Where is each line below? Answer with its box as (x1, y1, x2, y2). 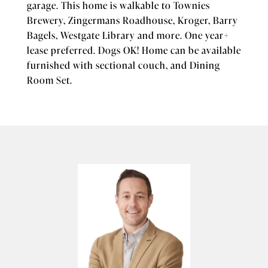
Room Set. (27, 72, 72, 87)
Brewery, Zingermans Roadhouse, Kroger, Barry (27, 13, 238, 27)
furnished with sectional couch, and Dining (27, 57, 220, 72)
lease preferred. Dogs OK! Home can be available (27, 42, 241, 57)
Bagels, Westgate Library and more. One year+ (27, 28, 229, 42)
